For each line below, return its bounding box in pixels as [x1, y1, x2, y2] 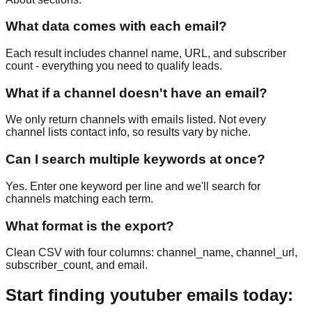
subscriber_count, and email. [6, 259, 148, 272]
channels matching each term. [6, 192, 153, 205]
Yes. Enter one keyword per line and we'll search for [6, 180, 260, 192]
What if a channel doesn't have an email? [6, 85, 267, 100]
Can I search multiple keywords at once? [6, 152, 265, 167]
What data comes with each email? [6, 19, 227, 34]
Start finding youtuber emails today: [6, 286, 293, 305]
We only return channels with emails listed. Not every [6, 114, 266, 126]
